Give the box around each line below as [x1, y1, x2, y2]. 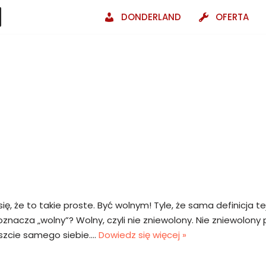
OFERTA [216, 11, 249, 23]
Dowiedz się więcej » [99, 229, 187, 241]
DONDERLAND [121, 11, 181, 23]
